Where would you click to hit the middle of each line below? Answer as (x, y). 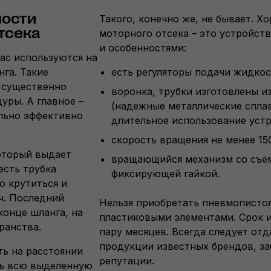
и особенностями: (143, 48)
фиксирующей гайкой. (165, 174)
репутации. (127, 261)
